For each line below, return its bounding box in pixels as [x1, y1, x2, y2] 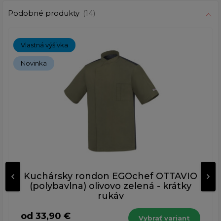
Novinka [21, 59, 47, 68]
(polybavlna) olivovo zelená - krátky [30, 181, 191, 192]
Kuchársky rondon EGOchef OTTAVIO [24, 171, 197, 182]
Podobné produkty [8, 8, 81, 18]
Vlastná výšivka [21, 41, 68, 49]
